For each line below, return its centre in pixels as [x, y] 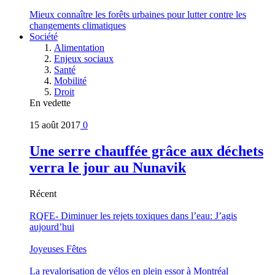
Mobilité [70, 80]
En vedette [50, 103]
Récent [43, 193]
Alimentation [79, 47]
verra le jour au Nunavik [108, 167]
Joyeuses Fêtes [58, 249]
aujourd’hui [52, 227]
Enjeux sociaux [84, 58]
